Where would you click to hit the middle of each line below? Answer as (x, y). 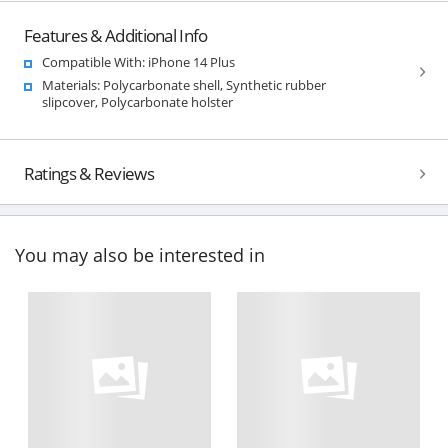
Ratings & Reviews (88, 173)
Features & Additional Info (115, 35)
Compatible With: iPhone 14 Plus (138, 61)
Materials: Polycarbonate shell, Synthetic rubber (183, 84)
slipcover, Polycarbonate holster (137, 101)
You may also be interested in (140, 255)
